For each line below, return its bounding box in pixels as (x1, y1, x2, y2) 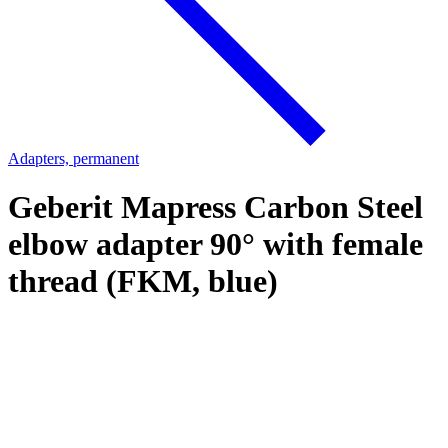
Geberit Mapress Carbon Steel (8, 189, 423, 226)
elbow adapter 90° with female (8, 226, 423, 263)
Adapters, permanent (8, 150, 139, 167)
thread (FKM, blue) (8, 263, 278, 300)
